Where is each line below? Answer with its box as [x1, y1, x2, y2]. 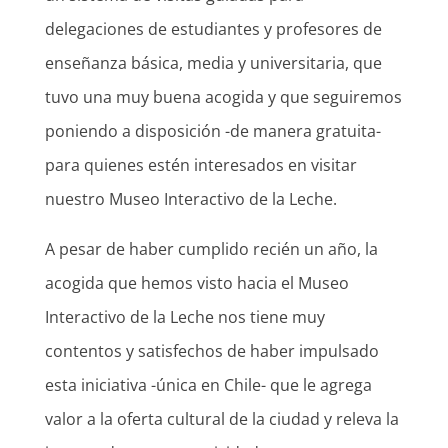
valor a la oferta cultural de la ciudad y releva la [44, 408, 399, 431]
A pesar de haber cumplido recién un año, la [44, 238, 378, 261]
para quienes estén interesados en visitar [44, 154, 357, 177]
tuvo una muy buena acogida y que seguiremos [44, 86, 402, 109]
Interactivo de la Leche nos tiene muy [44, 306, 325, 329]
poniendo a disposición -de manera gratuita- [44, 120, 381, 143]
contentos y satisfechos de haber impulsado [44, 340, 379, 363]
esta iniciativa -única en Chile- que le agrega [44, 374, 372, 397]
